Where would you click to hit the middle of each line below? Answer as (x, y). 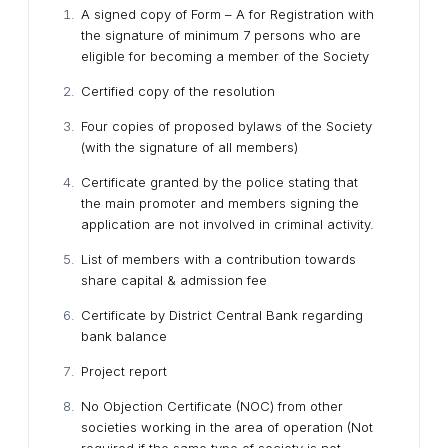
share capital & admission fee (174, 280)
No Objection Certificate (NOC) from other (212, 406)
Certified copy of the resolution (178, 91)
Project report (124, 371)
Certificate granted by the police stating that (219, 182)
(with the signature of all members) (189, 147)
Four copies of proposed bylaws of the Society (226, 126)
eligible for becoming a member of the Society (225, 56)
